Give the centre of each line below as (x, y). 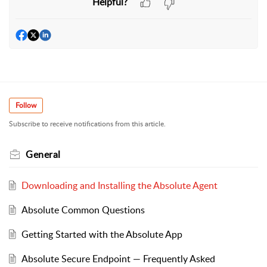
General (43, 154)
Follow (26, 105)
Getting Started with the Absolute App (102, 234)
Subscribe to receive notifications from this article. (87, 123)
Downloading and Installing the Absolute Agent (119, 185)
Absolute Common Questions (83, 209)
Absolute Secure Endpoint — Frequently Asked (118, 258)
